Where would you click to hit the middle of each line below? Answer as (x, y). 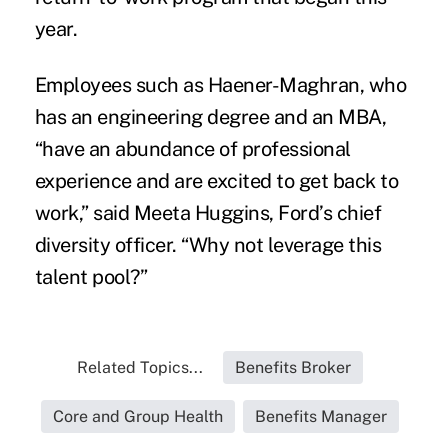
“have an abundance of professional (192, 148)
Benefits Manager (320, 416)
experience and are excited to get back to (216, 180)
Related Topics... (139, 367)
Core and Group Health (137, 416)
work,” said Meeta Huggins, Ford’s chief (208, 212)
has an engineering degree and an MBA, (210, 116)
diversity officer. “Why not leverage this (208, 244)
